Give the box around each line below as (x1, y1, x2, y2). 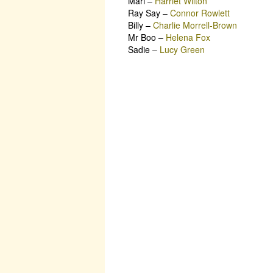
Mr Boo (128, 30, 156, 43)
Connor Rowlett (170, 6, 230, 19)
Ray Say (128, 6, 160, 19)
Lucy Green (160, 43, 205, 55)
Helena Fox (166, 30, 210, 43)
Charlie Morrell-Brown (153, 18, 237, 31)
